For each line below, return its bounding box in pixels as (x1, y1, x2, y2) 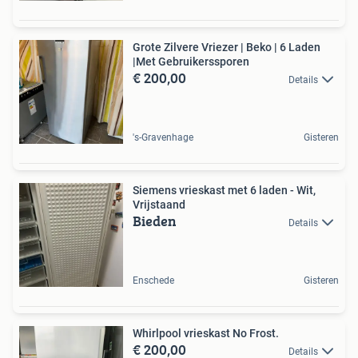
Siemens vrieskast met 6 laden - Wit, (133, 184, 316, 197)
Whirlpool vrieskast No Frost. (133, 327, 279, 340)
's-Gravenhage (133, 132, 193, 144)
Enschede (133, 275, 174, 287)
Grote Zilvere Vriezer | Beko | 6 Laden (133, 41, 320, 54)
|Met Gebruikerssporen (133, 55, 249, 69)
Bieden (133, 210, 177, 233)
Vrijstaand (133, 198, 185, 212)
